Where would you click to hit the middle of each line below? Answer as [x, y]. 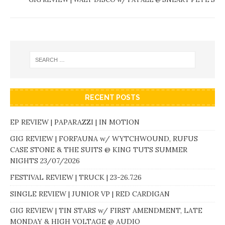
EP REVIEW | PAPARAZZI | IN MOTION [75, 122]
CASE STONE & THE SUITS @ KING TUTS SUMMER [99, 150]
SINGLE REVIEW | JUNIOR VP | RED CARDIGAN [90, 194]
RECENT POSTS [113, 98]
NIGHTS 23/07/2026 [45, 161]
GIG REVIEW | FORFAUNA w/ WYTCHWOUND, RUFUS [104, 139]
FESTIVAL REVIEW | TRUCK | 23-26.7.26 [76, 178]
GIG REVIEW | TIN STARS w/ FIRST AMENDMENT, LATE [106, 211]
